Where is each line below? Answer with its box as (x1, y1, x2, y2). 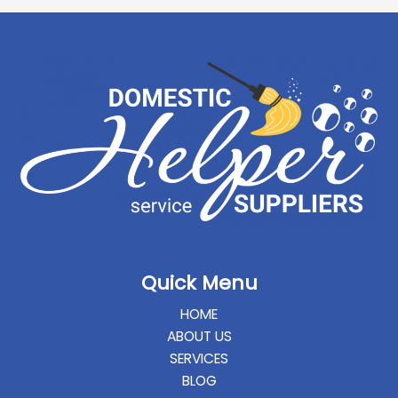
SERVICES (170, 349, 228, 369)
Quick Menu (140, 269, 258, 298)
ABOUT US (166, 327, 232, 346)
